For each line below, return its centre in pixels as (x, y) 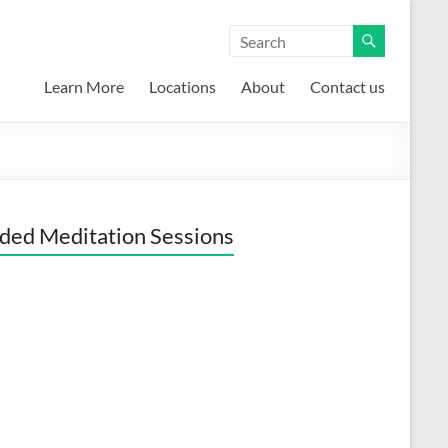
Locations (182, 86)
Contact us (347, 86)
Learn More (84, 86)
